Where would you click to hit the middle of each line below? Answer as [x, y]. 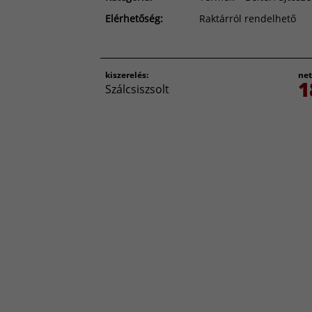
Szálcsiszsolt [137, 89]
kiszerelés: [127, 75]
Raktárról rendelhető [248, 18]
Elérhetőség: [134, 18]
